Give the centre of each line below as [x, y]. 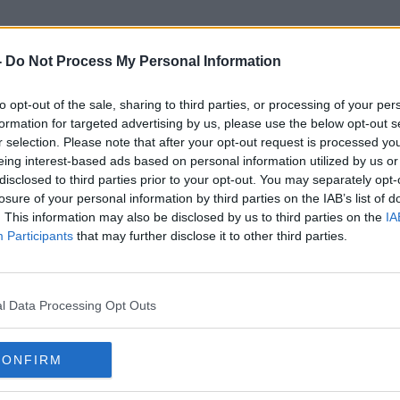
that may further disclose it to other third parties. [210, 236]
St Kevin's [200, 124]
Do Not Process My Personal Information [143, 61]
